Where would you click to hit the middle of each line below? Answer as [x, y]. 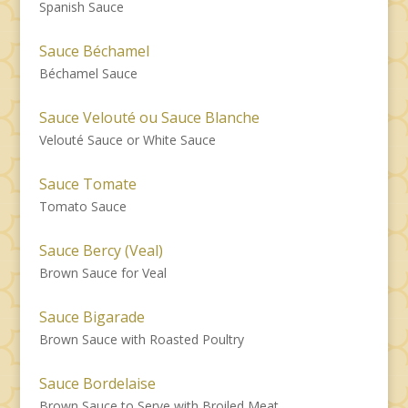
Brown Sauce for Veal [102, 272]
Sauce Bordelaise [97, 383]
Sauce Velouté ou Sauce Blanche [149, 117]
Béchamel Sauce [88, 73]
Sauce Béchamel [94, 51]
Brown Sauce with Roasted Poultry [141, 339]
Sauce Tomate [87, 184]
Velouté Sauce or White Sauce [127, 139]
